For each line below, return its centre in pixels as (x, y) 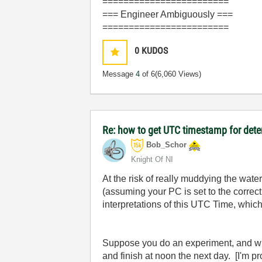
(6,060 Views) (178, 74)
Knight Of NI (152, 159)
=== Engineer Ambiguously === (168, 14)
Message (119, 74)
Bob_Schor (167, 145)
